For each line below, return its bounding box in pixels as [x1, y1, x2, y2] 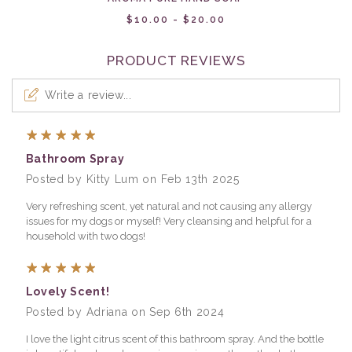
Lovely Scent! [25, 284, 110, 298]
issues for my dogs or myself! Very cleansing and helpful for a [25, 214, 312, 227]
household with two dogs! [25, 229, 145, 242]
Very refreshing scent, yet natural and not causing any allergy [25, 200, 312, 212]
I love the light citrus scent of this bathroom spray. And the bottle [25, 332, 324, 345]
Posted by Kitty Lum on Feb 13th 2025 [25, 172, 240, 185]
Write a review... [45, 88, 132, 101]
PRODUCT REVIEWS [106, 52, 246, 68]
